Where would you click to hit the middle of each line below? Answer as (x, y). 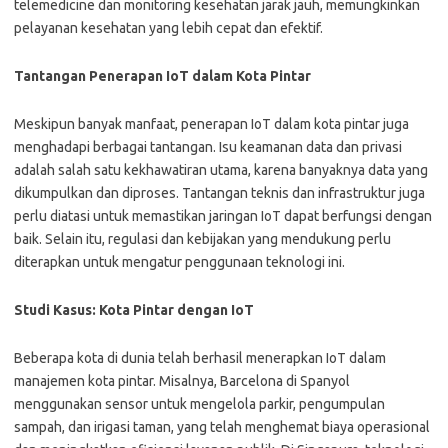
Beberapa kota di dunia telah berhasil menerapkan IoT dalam (200, 358)
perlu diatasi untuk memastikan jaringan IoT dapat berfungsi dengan (223, 216)
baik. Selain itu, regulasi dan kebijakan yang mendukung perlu (202, 239)
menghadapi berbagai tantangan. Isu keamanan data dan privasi (208, 147)
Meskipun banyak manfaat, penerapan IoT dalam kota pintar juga (211, 124)
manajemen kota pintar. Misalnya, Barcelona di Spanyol (182, 381)
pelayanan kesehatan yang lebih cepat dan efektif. (168, 28)
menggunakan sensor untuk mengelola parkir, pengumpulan (199, 404)
